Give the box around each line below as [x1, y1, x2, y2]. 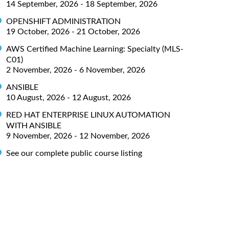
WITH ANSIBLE [6, 121, 61, 130]
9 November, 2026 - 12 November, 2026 [6, 131, 150, 140]
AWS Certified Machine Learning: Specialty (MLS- [6, 44, 184, 53]
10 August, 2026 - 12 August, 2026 [6, 93, 131, 102]
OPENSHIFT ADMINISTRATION [6, 17, 121, 26]
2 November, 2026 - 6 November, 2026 [6, 65, 145, 74]
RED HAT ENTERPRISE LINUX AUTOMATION [6, 110, 170, 119]
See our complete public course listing [6, 149, 142, 157]
